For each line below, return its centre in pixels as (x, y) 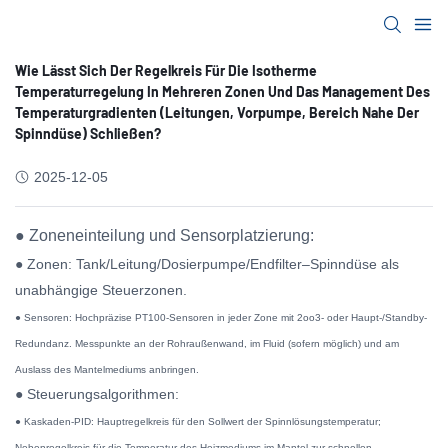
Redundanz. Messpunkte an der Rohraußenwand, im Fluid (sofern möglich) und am (207, 343)
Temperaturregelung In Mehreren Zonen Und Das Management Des (222, 91)
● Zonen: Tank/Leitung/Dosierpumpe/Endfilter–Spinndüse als (207, 264)
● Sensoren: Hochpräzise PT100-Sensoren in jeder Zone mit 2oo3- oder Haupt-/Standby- (221, 317)
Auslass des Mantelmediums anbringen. (107, 369)
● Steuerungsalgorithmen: (97, 394)
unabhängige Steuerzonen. (101, 290)
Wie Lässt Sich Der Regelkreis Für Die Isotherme (166, 70)
